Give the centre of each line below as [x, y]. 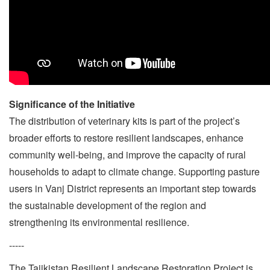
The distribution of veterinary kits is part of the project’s [124, 121]
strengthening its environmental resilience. [99, 222]
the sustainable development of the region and [108, 205]
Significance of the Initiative [72, 104]
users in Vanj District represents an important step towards [133, 188]
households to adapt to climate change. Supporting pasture [134, 171]
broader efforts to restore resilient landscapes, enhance [126, 138]
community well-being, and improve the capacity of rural [127, 155]
